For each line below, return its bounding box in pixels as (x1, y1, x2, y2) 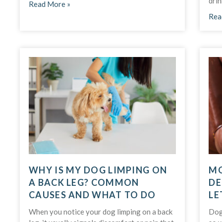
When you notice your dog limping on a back (29, 207, 172, 217)
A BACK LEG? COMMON (29, 177, 139, 188)
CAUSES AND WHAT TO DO (29, 189, 156, 201)
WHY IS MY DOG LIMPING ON (29, 165, 167, 176)
